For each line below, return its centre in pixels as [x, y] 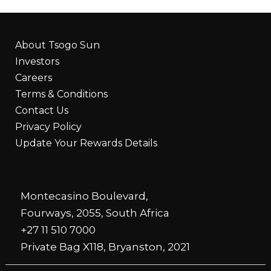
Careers [34, 78]
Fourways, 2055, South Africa [95, 213]
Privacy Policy [48, 127]
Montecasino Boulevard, [84, 196]
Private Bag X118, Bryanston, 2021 [105, 247]
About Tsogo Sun [57, 45]
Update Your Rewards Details [86, 143]
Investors [37, 62]
